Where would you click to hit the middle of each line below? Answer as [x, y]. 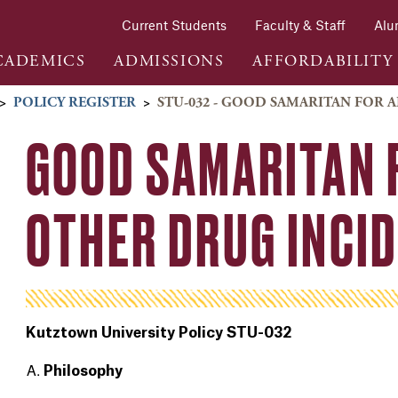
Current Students [174, 25]
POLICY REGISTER [75, 103]
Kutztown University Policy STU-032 [158, 333]
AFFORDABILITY [323, 60]
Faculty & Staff [300, 25]
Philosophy [83, 371]
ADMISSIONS [169, 60]
